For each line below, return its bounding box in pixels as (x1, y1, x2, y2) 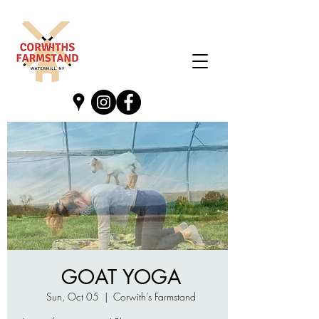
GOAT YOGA (61, 264, 182, 290)
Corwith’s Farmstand (113, 290, 196, 303)
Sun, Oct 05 (46, 290, 99, 303)
